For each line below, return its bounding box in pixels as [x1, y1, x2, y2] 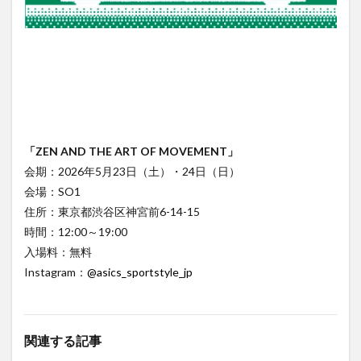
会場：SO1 [24, 185, 81, 199]
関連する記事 [24, 333, 102, 349]
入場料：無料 [24, 245, 92, 259]
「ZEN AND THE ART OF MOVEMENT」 [24, 144, 239, 159]
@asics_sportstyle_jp [87, 265, 193, 280]
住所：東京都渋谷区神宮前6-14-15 [24, 205, 200, 219]
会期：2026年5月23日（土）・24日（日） [24, 164, 240, 179]
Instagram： [24, 265, 87, 280]
